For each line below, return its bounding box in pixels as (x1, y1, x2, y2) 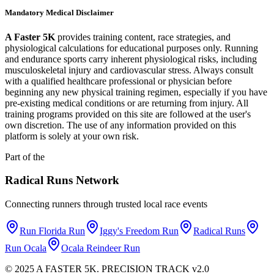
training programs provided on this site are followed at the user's (5, 108, 251, 119)
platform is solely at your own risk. (5, 130, 139, 141)
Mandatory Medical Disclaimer (5, 8, 114, 18)
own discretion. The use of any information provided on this (5, 119, 236, 130)
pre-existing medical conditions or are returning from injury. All (5, 97, 248, 108)
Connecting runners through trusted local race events (5, 199, 207, 210)
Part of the (5, 151, 45, 162)
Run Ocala (5, 243, 46, 254)
